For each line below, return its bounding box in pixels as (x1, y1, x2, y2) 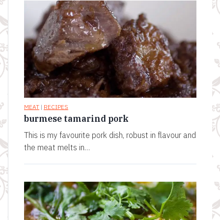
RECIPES (44, 103, 68, 110)
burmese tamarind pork (24, 112, 129, 124)
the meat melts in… (24, 142, 90, 152)
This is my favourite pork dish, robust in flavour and (24, 130, 196, 140)
